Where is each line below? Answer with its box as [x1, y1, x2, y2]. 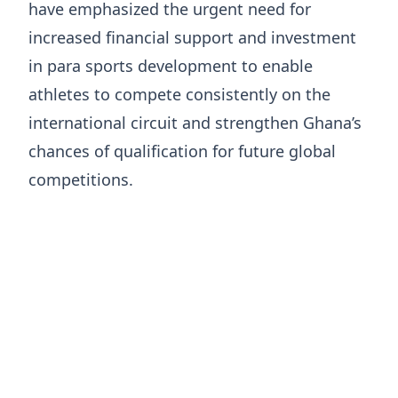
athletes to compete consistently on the [28, 83, 330, 105]
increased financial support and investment [28, 26, 356, 48]
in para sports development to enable [28, 54, 313, 76]
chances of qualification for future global [28, 139, 336, 162]
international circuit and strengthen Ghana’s [28, 111, 362, 133]
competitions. [28, 168, 133, 190]
